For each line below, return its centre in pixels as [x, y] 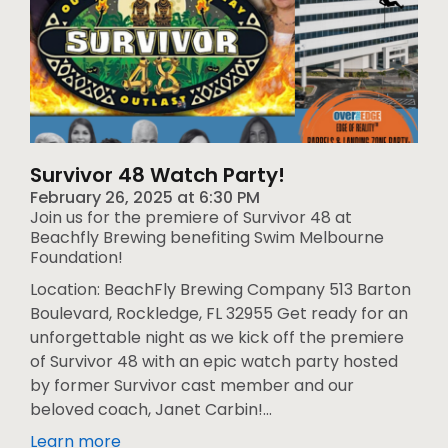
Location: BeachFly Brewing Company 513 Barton [220, 290]
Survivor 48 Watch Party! [157, 175]
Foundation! [76, 258]
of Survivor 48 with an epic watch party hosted [214, 362]
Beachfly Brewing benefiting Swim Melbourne [207, 238]
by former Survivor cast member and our [192, 386]
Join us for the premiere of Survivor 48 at [191, 218]
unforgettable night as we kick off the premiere [217, 338]
